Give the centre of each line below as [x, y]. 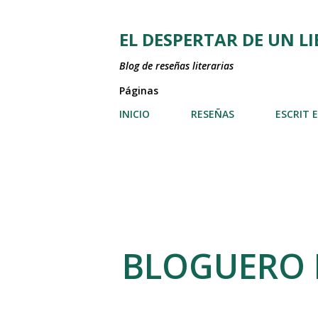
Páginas [139, 91]
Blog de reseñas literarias [176, 66]
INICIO [135, 114]
